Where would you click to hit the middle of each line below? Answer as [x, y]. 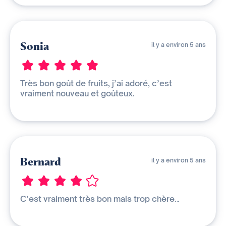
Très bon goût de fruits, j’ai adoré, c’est [96, 83]
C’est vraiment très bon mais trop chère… [100, 199]
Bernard [41, 162]
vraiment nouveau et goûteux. [77, 94]
